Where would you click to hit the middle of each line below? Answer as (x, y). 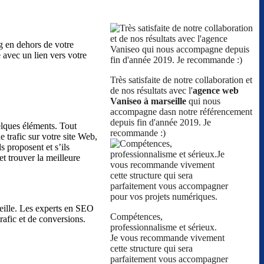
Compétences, (136, 217)
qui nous (203, 101)
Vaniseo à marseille (148, 101)
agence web (216, 91)
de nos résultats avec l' (151, 91)
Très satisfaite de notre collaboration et (181, 80)
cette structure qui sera (151, 249)
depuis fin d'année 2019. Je (161, 123)
